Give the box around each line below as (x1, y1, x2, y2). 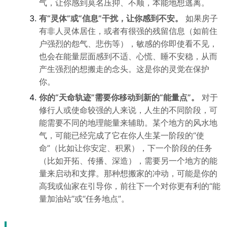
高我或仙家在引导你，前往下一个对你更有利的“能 (39, 181, 220, 191)
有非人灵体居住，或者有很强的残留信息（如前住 (39, 26, 217, 36)
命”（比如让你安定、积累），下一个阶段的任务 (39, 143, 212, 153)
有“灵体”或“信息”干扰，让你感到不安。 (39, 13, 183, 23)
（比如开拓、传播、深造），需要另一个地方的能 (39, 156, 217, 166)
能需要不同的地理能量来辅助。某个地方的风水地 (39, 118, 217, 128)
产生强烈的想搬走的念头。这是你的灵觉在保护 (39, 64, 209, 74)
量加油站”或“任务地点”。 (39, 194, 129, 204)
